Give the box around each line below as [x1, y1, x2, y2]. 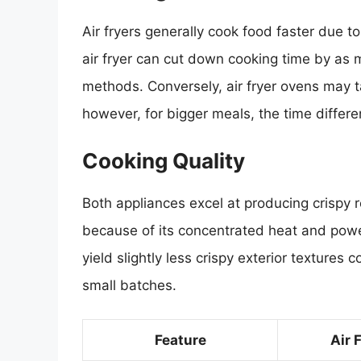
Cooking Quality [82, 147, 245, 173]
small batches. [82, 276, 176, 293]
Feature [154, 332, 206, 349]
